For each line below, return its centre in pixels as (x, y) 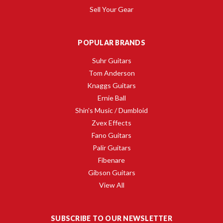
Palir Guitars (111, 147)
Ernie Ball (111, 98)
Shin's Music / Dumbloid (111, 110)
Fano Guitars (111, 135)
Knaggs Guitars (111, 85)
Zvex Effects (111, 122)
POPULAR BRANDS (111, 42)
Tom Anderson (111, 73)
